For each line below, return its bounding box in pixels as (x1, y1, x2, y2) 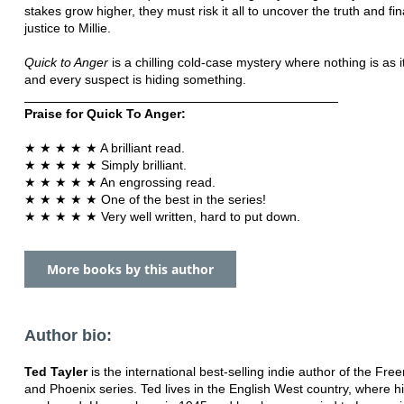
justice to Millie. (24, 20, 111, 35)
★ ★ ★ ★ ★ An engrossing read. (24, 174, 216, 189)
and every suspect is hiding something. (24, 71, 246, 87)
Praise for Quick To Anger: (24, 106, 186, 121)
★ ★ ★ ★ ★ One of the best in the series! (24, 191, 266, 207)
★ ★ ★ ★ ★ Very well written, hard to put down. (24, 208, 300, 224)
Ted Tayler (24, 363, 87, 379)
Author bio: (24, 326, 112, 344)
